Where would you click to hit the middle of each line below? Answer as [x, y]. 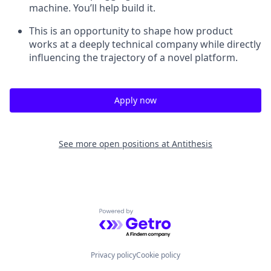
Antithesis [192, 143]
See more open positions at [115, 143]
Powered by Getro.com [152, 214]
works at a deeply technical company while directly [145, 44]
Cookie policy [158, 255]
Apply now [135, 100]
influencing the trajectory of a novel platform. [133, 57]
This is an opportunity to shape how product [131, 31]
